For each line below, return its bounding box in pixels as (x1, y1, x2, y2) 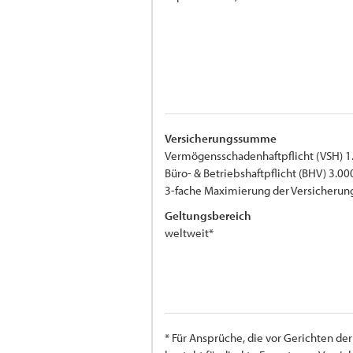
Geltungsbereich (165, 207, 251, 223)
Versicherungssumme (165, 130, 277, 146)
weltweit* (165, 225, 214, 240)
